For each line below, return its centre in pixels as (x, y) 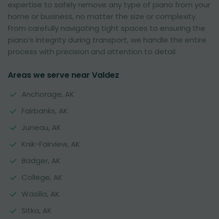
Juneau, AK (41, 127)
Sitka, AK (37, 210)
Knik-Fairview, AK (51, 144)
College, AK (42, 177)
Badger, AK (41, 161)
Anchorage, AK (48, 94)
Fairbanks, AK (45, 111)
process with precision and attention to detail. (92, 52)
